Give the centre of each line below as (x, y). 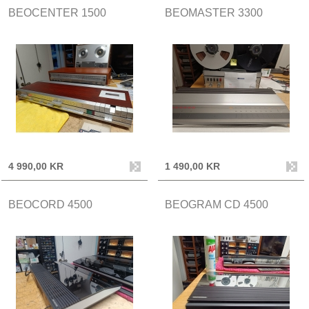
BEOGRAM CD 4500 (216, 204)
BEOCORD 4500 (50, 204)
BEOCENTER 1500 (57, 12)
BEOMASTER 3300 (213, 12)
